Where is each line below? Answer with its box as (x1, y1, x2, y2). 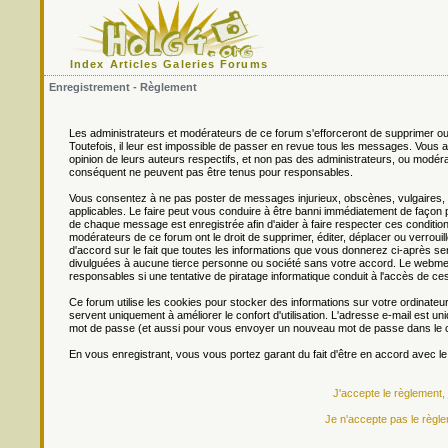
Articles (109, 58, 159, 70)
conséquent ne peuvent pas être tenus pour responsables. (69, 166, 353, 178)
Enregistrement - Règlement (49, 81, 197, 93)
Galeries (163, 58, 216, 70)
